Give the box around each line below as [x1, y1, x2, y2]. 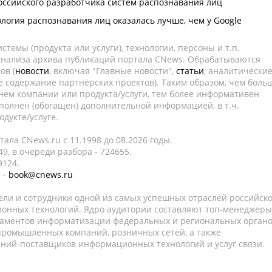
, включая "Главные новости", [49, 65, 176, 76]
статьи [176, 65, 204, 76]
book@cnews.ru [8, 169, 73, 180]
